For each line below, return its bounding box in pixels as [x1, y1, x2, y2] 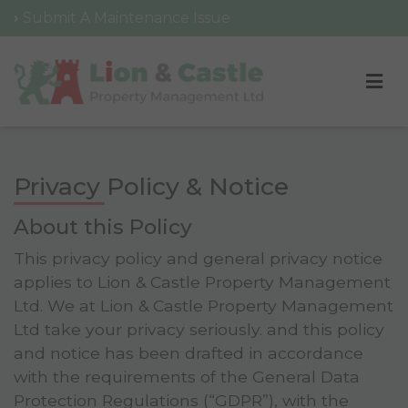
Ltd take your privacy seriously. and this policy [14, 320, 384, 340]
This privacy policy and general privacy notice [14, 249, 382, 269]
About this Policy [14, 214, 192, 240]
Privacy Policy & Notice [14, 171, 289, 202]
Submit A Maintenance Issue [19, 9, 230, 26]
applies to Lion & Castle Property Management [14, 272, 391, 292]
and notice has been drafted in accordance [14, 343, 363, 363]
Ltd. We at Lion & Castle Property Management [14, 296, 393, 316]
